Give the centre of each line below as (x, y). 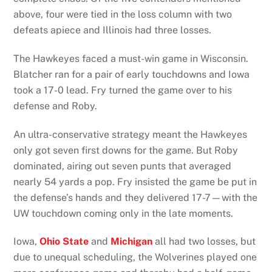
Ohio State (64, 242)
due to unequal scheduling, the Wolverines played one (135, 257)
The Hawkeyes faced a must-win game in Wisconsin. (131, 58)
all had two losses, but (204, 242)
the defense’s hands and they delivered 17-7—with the (136, 197)
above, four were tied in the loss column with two (123, 15)
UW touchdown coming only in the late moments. (124, 213)
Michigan (132, 242)
